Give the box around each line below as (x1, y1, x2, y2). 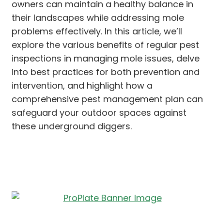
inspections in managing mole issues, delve (12, 52, 200, 64)
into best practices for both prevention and (12, 65, 200, 78)
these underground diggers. (12, 120, 132, 132)
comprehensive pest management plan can (12, 93, 203, 105)
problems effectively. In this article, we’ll (12, 25, 182, 37)
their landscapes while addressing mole (12, 11, 184, 24)
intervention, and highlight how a (12, 79, 153, 92)
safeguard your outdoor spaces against (12, 106, 186, 119)
